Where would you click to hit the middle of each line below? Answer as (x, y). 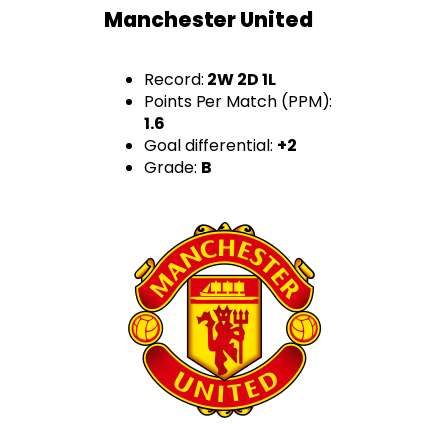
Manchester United (208, 19)
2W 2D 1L (241, 80)
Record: (176, 80)
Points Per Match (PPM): (238, 102)
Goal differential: (210, 146)
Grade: (172, 168)
